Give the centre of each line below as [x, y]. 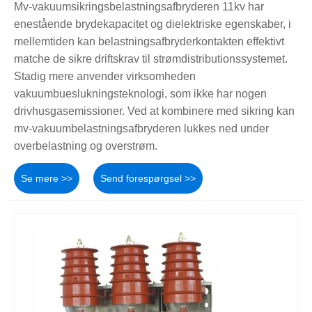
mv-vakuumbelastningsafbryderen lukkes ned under [141, 128]
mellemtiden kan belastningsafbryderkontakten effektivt [149, 41]
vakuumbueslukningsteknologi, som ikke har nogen [140, 93]
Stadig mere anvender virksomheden [105, 76]
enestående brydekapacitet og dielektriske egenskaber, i [153, 24]
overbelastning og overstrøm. [86, 146]
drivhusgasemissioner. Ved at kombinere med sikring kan [154, 111]
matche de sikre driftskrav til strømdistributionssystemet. [151, 58]
